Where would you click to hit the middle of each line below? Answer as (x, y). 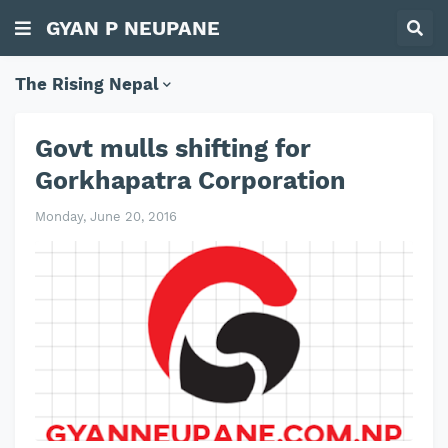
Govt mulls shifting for (173, 148)
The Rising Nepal (87, 84)
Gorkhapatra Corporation (190, 180)
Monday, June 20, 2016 (106, 216)
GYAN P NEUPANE (133, 27)
